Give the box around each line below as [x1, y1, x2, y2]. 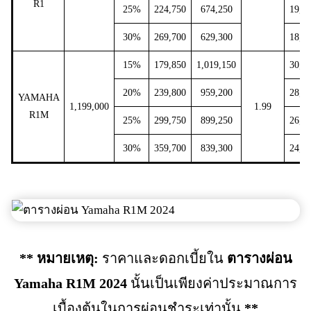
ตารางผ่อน [226, 250, 292, 266]
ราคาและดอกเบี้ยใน [98, 250, 227, 266]
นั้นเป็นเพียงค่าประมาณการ [127, 275, 297, 291]
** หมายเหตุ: [19, 250, 99, 266]
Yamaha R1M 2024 [14, 275, 127, 291]
